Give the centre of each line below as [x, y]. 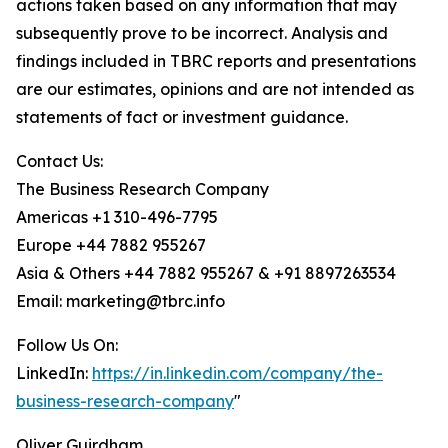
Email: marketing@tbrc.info [120, 301]
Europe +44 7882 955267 [111, 245]
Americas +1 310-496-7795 [117, 217]
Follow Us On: [67, 345]
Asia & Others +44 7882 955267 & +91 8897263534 [206, 273]
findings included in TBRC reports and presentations [216, 61]
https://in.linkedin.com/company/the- [237, 373]
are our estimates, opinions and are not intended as [215, 89]
